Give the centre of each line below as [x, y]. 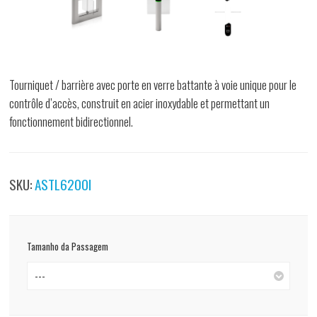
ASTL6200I [63, 184]
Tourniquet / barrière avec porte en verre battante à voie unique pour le [153, 85]
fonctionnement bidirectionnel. [71, 122]
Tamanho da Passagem [68, 247]
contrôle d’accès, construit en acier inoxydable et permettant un [140, 103]
